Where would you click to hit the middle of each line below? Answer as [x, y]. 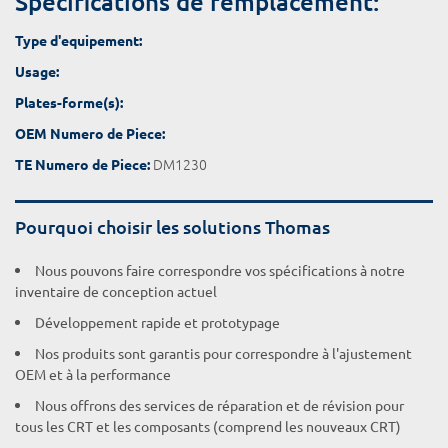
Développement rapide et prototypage [157, 322]
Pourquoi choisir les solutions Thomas [172, 226]
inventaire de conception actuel [116, 291]
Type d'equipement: [78, 40]
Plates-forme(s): [69, 102]
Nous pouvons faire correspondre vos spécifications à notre [220, 270]
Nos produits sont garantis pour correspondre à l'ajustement [223, 353]
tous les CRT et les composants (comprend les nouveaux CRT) [208, 426]
